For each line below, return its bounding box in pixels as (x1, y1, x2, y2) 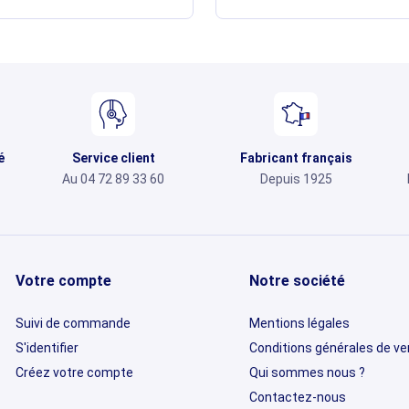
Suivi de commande (16, 316, 131, 331)
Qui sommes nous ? (248, 365, 365, 381)
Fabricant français (239, 151, 352, 166)
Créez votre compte (16, 365, 133, 381)
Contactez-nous (248, 390, 346, 405)
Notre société (248, 272, 345, 290)
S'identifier (16, 341, 79, 356)
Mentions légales (248, 316, 350, 331)
